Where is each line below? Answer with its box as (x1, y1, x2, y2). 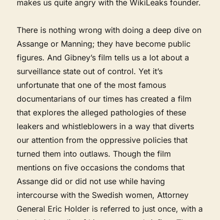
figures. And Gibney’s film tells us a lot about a (17, 52, 190, 62)
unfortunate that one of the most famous (17, 80, 166, 90)
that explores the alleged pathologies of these (17, 107, 187, 117)
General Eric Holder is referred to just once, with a (17, 203, 203, 214)
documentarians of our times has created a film (17, 93, 192, 104)
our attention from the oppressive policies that (17, 135, 188, 145)
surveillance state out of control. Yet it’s (17, 66, 163, 76)
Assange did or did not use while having (17, 176, 165, 186)
